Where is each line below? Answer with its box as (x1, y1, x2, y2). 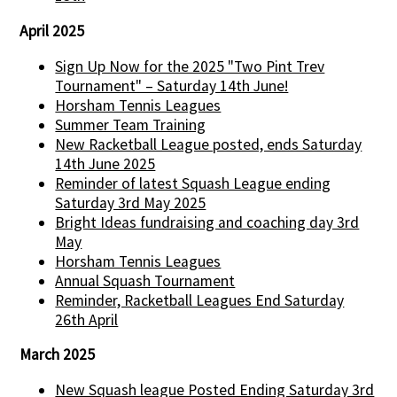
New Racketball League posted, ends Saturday (55, 134, 362, 154)
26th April (55, 309, 119, 330)
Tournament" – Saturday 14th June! (55, 75, 289, 96)
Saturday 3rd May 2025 (55, 192, 206, 213)
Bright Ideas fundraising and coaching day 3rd (55, 212, 360, 232)
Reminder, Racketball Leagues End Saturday (55, 290, 345, 310)
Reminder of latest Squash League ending (55, 173, 331, 193)
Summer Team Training (55, 114, 206, 135)
